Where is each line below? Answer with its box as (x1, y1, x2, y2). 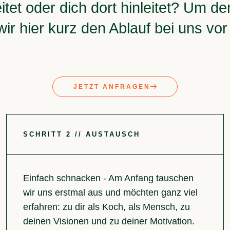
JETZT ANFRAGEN (73, 83, 151, 90)
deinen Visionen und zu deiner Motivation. (23, 216, 195, 227)
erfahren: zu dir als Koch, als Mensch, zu (23, 202, 190, 213)
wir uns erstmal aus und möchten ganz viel (23, 187, 198, 198)
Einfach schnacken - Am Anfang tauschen (23, 173, 194, 184)
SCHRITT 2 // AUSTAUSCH (23, 130, 140, 139)
